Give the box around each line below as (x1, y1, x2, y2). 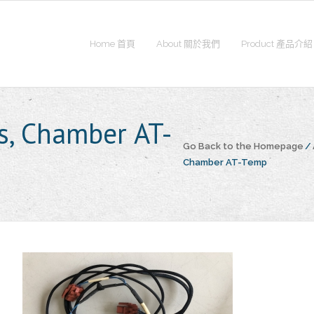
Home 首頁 (90, 39, 135, 49)
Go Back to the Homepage (183, 141, 303, 151)
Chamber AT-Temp (183, 157, 267, 168)
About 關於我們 (156, 39, 220, 49)
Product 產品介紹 (241, 39, 313, 49)
